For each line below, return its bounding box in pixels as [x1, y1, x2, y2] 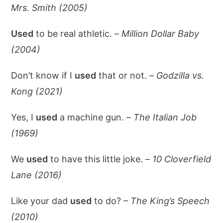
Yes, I [11, 112, 36, 122]
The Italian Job [133, 112, 197, 122]
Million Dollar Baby [121, 28, 200, 39]
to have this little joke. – [48, 154, 153, 164]
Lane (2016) [11, 170, 62, 180]
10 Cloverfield [152, 154, 212, 164]
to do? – [92, 196, 131, 206]
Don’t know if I [11, 70, 75, 81]
